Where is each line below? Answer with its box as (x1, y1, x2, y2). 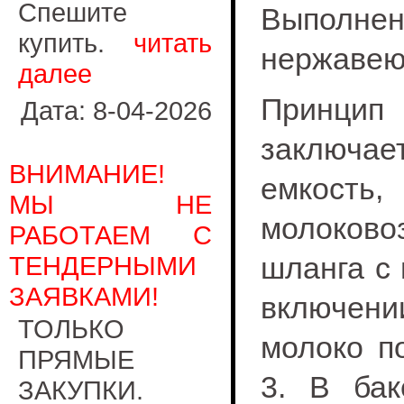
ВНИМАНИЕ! (9, 159, 165, 188)
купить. (18, 28, 133, 58)
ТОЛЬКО (18, 314, 124, 344)
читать (133, 28, 212, 58)
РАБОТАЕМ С (9, 220, 212, 250)
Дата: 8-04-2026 (21, 96, 212, 125)
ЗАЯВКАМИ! (9, 281, 159, 311)
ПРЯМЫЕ (18, 344, 134, 374)
